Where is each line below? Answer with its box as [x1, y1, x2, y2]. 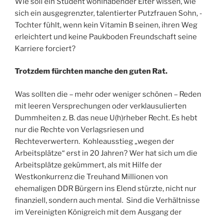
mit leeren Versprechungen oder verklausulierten [15, 101, 187, 110]
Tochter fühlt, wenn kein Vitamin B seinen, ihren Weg [15, 20, 197, 29]
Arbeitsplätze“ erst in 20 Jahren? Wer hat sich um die [15, 148, 197, 158]
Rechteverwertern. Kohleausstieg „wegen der [15, 137, 174, 146]
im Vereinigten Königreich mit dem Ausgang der [15, 207, 182, 217]
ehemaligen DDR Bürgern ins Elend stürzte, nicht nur [15, 184, 196, 193]
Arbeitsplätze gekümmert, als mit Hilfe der [15, 160, 162, 169]
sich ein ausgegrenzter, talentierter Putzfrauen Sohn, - [15, 8, 202, 18]
